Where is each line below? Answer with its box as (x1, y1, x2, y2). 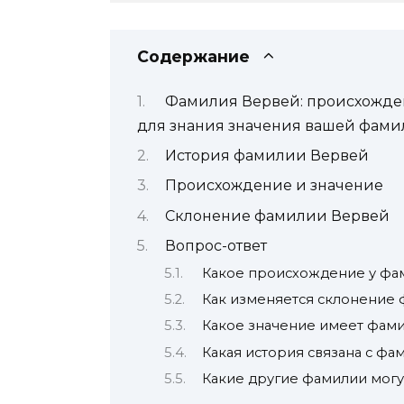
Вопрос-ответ (164, 237, 267, 255)
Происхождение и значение (164, 177, 383, 195)
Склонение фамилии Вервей (164, 207, 390, 225)
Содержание (137, 47, 250, 67)
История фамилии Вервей (164, 146, 369, 164)
